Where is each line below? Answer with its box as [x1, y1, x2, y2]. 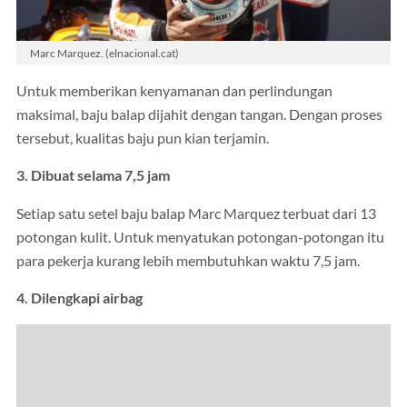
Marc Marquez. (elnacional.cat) [30, 46, 179, 60]
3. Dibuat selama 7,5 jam [16, 167, 170, 184]
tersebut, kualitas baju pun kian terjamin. [16, 129, 269, 146]
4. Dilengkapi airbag [16, 290, 143, 307]
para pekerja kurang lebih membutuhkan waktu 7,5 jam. [16, 252, 360, 269]
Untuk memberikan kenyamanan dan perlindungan [16, 82, 333, 99]
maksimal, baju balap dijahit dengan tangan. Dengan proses [16, 105, 382, 123]
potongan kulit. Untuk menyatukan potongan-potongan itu [16, 228, 384, 245]
